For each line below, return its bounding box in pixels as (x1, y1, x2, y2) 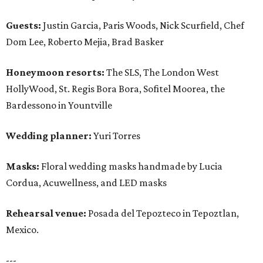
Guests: (6, 19, 41, 32)
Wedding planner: (6, 130, 92, 142)
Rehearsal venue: (6, 207, 88, 220)
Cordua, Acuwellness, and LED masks (6, 177, 167, 189)
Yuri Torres (92, 130, 140, 142)
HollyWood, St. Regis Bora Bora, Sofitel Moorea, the (6, 83, 225, 95)
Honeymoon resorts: (6, 66, 106, 79)
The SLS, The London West (106, 66, 219, 79)
